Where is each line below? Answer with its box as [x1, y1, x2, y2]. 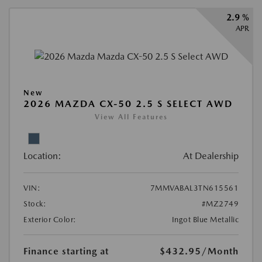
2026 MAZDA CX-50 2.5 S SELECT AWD [23, 98, 233, 110]
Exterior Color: [23, 215, 77, 225]
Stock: [23, 199, 46, 209]
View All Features [94, 113, 168, 122]
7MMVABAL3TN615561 [150, 184, 239, 193]
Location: [23, 150, 61, 162]
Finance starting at [23, 246, 109, 257]
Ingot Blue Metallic [171, 215, 239, 225]
